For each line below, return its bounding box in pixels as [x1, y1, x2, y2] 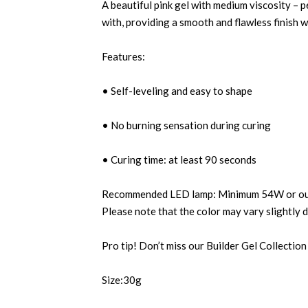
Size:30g [102, 274, 142, 286]
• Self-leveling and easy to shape [102, 85, 252, 97]
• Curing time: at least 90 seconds [102, 153, 256, 166]
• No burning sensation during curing [102, 119, 271, 131]
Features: [102, 50, 145, 63]
